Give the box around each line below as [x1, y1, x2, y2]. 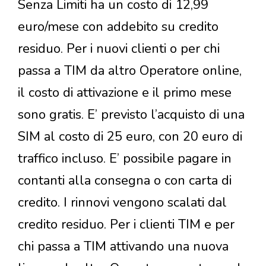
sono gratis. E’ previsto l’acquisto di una [18, 106, 245, 124]
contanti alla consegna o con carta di [18, 172, 232, 190]
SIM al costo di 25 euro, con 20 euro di [18, 128, 242, 146]
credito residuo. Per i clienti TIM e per [18, 216, 235, 234]
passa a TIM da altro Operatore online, [18, 62, 242, 80]
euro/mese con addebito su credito [18, 18, 218, 36]
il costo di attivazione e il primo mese [18, 84, 232, 102]
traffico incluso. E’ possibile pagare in [18, 150, 232, 168]
